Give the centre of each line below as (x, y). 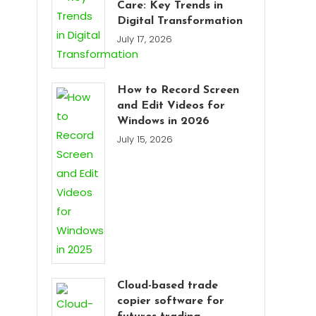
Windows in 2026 (164, 122)
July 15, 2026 (145, 140)
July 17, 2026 (145, 39)
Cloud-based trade (168, 286)
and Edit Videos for (171, 106)
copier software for (171, 302)
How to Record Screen (178, 91)
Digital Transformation (180, 22)
